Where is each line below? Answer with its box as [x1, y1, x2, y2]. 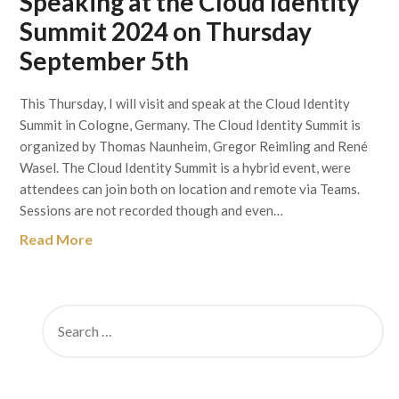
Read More [20, 231, 94, 248]
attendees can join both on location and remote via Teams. [20, 181, 361, 197]
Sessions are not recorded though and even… [20, 202, 284, 218]
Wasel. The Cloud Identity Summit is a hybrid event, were [20, 159, 352, 175]
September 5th [20, 45, 190, 76]
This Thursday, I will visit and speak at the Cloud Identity [20, 95, 351, 111]
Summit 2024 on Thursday [20, 16, 313, 46]
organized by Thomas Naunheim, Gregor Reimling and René [20, 138, 369, 154]
